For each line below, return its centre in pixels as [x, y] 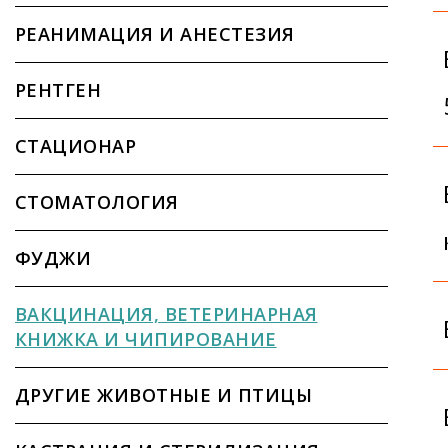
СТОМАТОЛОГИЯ [97, 201]
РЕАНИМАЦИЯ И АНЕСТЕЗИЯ [155, 33]
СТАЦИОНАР [76, 145]
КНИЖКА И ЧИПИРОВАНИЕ [146, 338]
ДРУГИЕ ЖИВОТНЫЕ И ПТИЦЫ [164, 394]
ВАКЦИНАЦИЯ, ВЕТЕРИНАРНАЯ [166, 313]
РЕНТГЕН [58, 89]
